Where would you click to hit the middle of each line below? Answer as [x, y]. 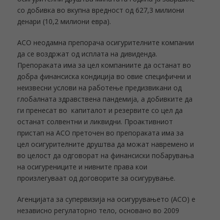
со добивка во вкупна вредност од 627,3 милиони [101, 10]
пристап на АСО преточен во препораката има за [100, 133]
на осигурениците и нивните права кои [82, 167]
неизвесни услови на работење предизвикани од [99, 88]
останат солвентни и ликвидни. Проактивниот [95, 122]
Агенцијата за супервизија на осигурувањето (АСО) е [106, 199]
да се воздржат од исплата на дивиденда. [87, 54]
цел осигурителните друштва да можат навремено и [106, 144]
